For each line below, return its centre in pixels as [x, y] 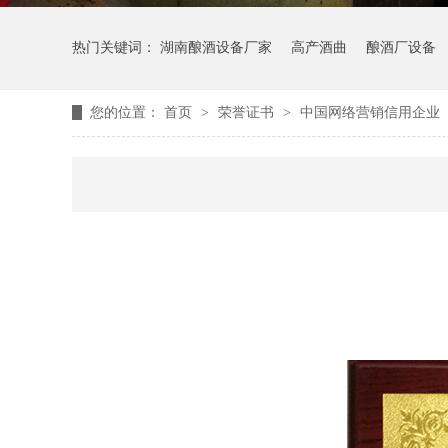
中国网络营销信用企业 [370, 112]
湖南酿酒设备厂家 [216, 47]
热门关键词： [116, 47]
